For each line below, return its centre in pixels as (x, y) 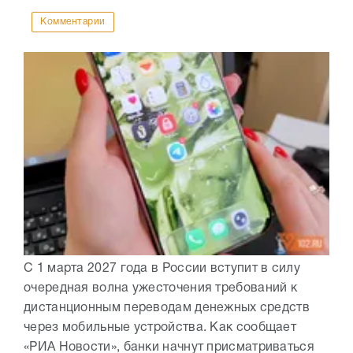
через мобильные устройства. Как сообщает (160, 328)
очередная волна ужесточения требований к (160, 289)
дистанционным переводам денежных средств (167, 308)
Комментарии (73, 22)
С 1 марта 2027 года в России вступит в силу (162, 269)
